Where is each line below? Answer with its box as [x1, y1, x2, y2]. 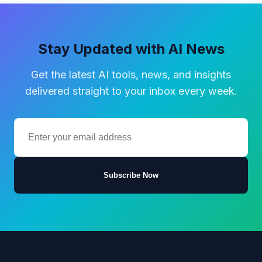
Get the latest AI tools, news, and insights [31, 68, 231, 81]
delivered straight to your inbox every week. [25, 84, 237, 97]
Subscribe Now [104, 170, 158, 180]
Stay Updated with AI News [37, 40, 225, 57]
